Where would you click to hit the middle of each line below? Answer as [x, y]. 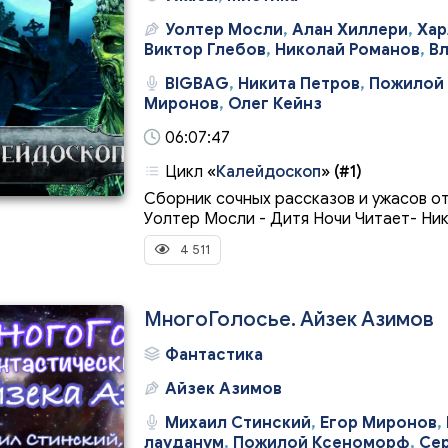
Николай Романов [347, 50]
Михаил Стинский [238, 423]
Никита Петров [299, 84]
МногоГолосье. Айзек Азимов [289, 319]
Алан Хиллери [350, 30]
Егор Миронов [378, 423]
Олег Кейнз [275, 104]
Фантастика [214, 355]
